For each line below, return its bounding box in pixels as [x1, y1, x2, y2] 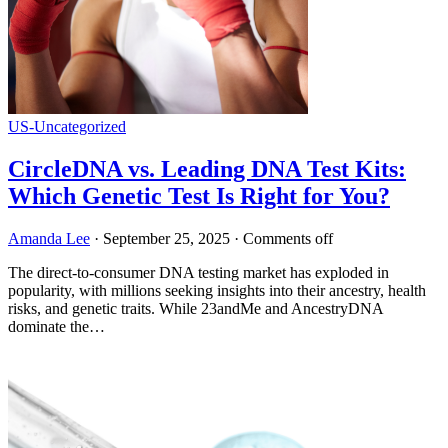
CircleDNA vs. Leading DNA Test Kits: [8, 155, 406, 182]
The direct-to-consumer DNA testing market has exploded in [8, 263, 389, 281]
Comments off [243, 229, 333, 247]
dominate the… [8, 317, 105, 335]
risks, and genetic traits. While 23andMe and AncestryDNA [8, 299, 383, 317]
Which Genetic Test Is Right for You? [8, 182, 390, 209]
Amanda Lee [8, 229, 90, 247]
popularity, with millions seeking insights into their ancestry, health [8, 281, 426, 299]
